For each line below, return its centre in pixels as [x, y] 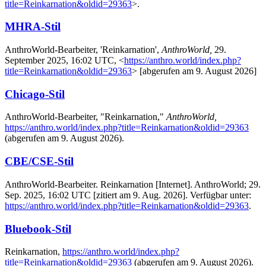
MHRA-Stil [33, 27]
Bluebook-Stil [38, 229]
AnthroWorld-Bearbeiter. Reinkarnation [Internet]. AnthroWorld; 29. [133, 184]
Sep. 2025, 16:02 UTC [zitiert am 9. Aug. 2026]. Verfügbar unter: [128, 195]
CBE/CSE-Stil [39, 161]
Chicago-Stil [35, 94]
